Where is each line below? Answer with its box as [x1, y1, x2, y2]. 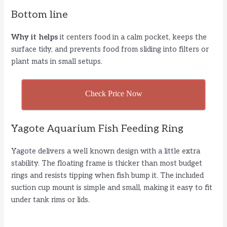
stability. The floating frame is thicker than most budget [11, 159, 203, 168]
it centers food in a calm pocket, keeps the [58, 32, 207, 42]
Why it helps [11, 32, 58, 42]
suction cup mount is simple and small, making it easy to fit [11, 183, 213, 192]
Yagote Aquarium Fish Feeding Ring [11, 122, 184, 135]
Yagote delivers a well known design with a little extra [11, 146, 201, 156]
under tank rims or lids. [11, 195, 90, 204]
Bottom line [11, 8, 68, 21]
